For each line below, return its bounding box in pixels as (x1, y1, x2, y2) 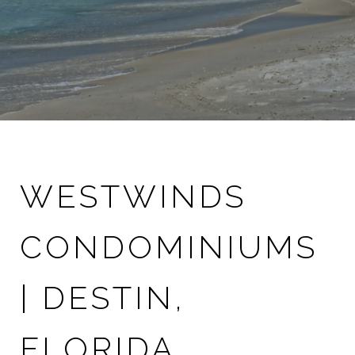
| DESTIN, (20, 279, 185, 316)
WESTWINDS (20, 177, 246, 215)
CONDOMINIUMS (20, 228, 318, 265)
